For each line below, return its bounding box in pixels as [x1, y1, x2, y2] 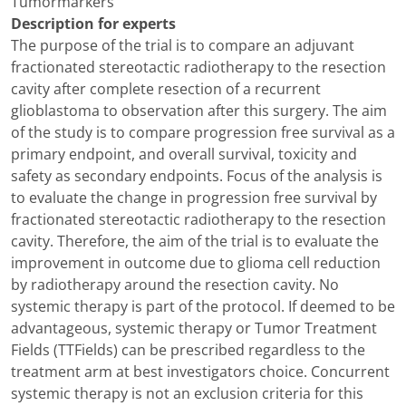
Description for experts [11, 14, 176, 34]
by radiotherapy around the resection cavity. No [11, 275, 339, 295]
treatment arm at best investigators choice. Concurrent [11, 362, 390, 382]
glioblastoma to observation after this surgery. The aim [11, 101, 387, 121]
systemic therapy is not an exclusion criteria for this [11, 383, 363, 404]
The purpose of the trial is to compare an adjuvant [11, 35, 354, 56]
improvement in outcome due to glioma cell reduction [11, 253, 381, 274]
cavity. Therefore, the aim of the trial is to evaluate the [11, 231, 379, 252]
